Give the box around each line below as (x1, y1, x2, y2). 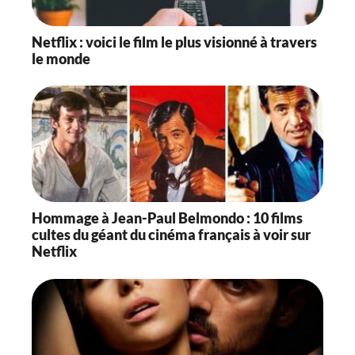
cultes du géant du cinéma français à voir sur (32, 226, 311, 244)
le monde (32, 49, 90, 67)
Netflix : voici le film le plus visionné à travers (32, 32, 317, 51)
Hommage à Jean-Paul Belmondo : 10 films (32, 209, 303, 227)
